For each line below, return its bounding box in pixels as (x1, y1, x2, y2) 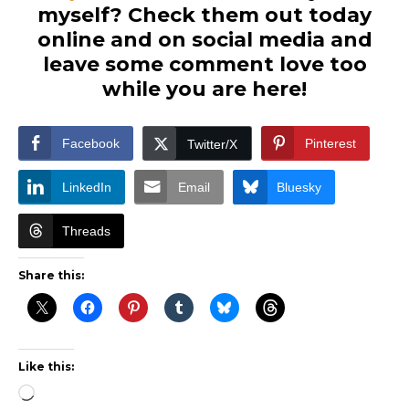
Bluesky (277, 180, 321, 195)
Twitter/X (187, 137, 237, 152)
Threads (62, 224, 110, 239)
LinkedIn (62, 180, 111, 195)
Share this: (18, 268, 84, 283)
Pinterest (305, 136, 356, 152)
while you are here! (102, 77, 307, 102)
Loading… (34, 385, 93, 404)
